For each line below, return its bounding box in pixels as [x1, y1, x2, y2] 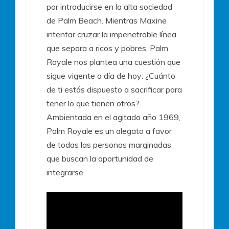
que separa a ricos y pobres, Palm [47, 42, 168, 53]
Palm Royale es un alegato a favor [47, 125, 172, 136]
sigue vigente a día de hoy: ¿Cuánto [47, 70, 175, 81]
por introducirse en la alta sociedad [47, 1, 172, 12]
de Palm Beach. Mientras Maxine [47, 15, 167, 26]
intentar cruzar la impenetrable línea [47, 29, 176, 39]
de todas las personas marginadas [47, 139, 171, 150]
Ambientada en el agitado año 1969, [47, 111, 180, 122]
